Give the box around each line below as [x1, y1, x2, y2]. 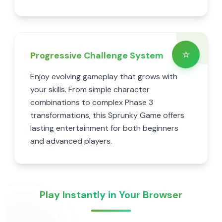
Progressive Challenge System [30, 50, 164, 61]
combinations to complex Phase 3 [30, 97, 153, 108]
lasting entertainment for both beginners [30, 123, 178, 133]
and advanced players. [30, 136, 112, 146]
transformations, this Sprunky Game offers [30, 110, 184, 120]
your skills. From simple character [30, 84, 150, 95]
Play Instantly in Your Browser [40, 188, 182, 201]
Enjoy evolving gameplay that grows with [30, 71, 177, 82]
